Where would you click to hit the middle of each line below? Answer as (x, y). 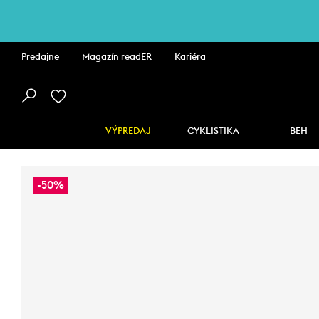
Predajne (40, 57)
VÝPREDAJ (128, 131)
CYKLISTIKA (213, 131)
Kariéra (190, 57)
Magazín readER (117, 57)
